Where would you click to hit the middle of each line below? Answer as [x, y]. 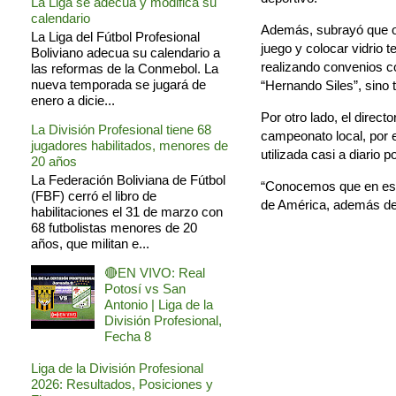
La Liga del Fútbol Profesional [115, 37]
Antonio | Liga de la [159, 305]
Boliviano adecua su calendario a [126, 53]
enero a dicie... [73, 101]
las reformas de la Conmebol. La [125, 69]
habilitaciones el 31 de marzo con [127, 212]
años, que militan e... [90, 244]
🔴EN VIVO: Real [155, 273]
